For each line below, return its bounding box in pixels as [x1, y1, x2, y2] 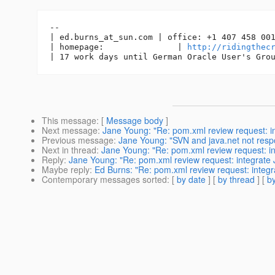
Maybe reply [42, 163, 90, 176]
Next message [42, 124, 98, 137]
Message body [106, 114, 163, 127]
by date [177, 173, 206, 186]
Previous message [42, 134, 114, 147]
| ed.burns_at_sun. [50, 33, 138, 42]
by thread [218, 173, 255, 186]
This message [42, 114, 96, 127]
